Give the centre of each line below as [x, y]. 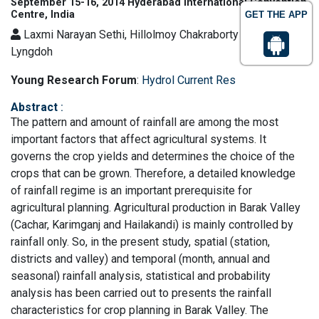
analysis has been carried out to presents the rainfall [141, 293]
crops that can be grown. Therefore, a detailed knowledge [153, 173]
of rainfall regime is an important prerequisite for [131, 190]
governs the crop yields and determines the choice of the [153, 156]
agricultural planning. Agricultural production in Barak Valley [156, 208]
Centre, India [43, 15]
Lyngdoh [32, 52]
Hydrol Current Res [189, 80]
